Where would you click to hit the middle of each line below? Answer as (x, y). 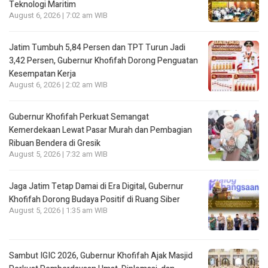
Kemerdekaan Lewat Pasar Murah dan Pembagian (100, 130)
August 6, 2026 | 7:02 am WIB (58, 15)
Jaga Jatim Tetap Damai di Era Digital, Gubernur (96, 186)
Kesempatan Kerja (42, 74)
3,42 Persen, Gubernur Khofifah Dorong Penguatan (103, 60)
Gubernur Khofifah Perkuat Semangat (79, 117)
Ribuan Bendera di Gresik (55, 143)
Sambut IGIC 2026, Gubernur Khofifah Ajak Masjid (101, 255)
